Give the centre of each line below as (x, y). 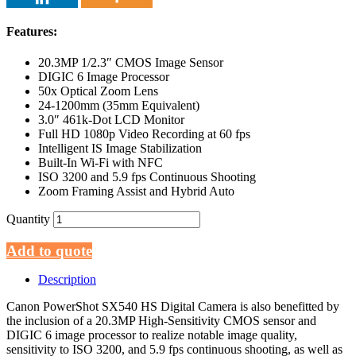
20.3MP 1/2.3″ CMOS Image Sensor (131, 63)
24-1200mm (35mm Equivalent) (119, 106)
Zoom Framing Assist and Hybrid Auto (136, 192)
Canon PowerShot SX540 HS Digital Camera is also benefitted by (173, 307)
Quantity (28, 219)
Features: (32, 31)
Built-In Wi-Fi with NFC (101, 163)
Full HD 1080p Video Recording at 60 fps (144, 134)
